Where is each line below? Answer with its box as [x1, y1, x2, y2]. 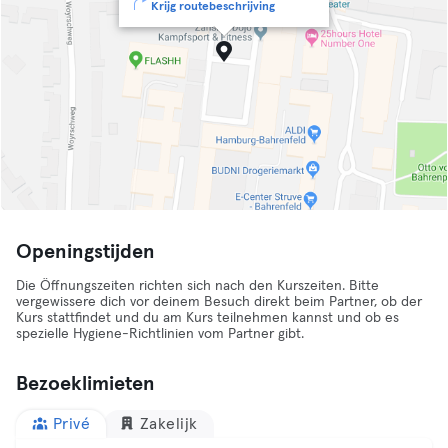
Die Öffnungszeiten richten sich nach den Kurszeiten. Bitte [16, 279, 379, 293]
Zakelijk [139, 416, 198, 432]
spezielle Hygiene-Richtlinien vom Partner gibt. [16, 327, 304, 341]
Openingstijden [16, 242, 155, 262]
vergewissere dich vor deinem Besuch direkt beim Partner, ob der [16, 295, 422, 309]
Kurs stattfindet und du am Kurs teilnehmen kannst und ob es [16, 311, 399, 325]
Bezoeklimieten [16, 374, 155, 394]
